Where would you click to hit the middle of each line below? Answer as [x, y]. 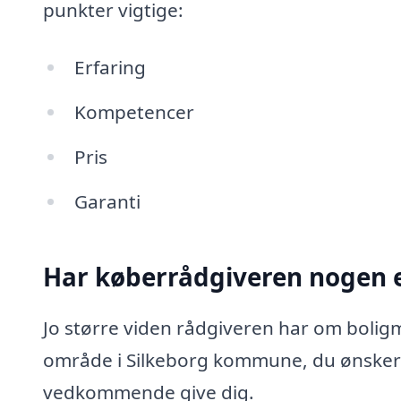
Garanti [107, 201]
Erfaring [110, 68]
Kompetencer [134, 111]
